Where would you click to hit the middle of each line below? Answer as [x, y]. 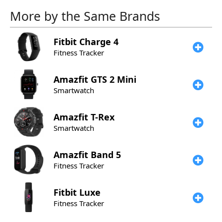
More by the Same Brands [85, 16]
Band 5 [106, 155]
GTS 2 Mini [113, 79]
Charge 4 [99, 42]
